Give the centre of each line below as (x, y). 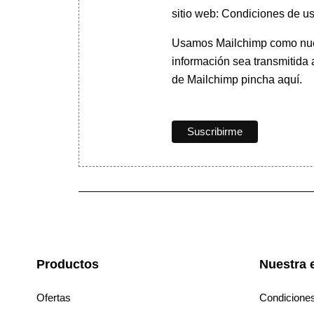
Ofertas (54, 298)
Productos (68, 265)
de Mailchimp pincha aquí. (237, 80)
